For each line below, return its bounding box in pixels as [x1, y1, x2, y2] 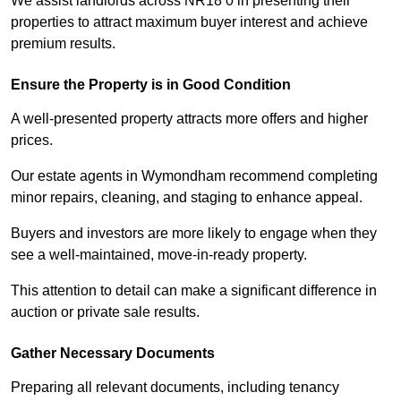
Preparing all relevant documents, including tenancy [11, 380, 339, 396]
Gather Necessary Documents [11, 346, 215, 362]
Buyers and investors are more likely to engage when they [11, 226, 377, 242]
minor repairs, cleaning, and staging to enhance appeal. [11, 190, 363, 206]
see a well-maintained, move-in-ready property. [11, 247, 307, 263]
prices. [11, 132, 53, 149]
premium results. [11, 36, 115, 52]
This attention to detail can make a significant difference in [11, 283, 377, 299]
